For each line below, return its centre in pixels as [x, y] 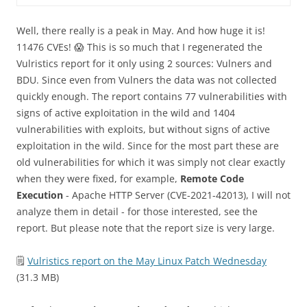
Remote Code [212, 179]
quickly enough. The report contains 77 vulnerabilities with [152, 97]
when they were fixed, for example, [98, 179]
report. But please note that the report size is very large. [146, 228]
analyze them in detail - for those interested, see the [137, 212]
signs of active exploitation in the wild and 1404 [126, 113]
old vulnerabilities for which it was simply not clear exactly [151, 162]
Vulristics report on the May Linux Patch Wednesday [147, 261]
